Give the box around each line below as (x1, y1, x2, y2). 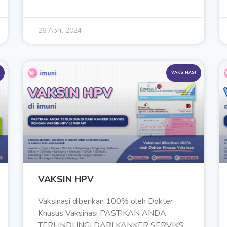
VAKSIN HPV (38, 173, 94, 186)
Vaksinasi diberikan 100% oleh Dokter (38, 196, 173, 207)
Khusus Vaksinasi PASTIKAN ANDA (38, 208, 167, 219)
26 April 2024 (38, 26, 82, 36)
